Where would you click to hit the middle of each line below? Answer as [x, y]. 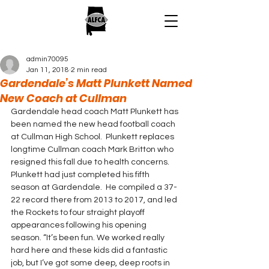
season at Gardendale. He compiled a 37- [94, 187]
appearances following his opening [80, 225]
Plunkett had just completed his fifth [81, 175]
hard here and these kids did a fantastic [90, 250]
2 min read [89, 70]
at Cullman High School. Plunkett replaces [93, 137]
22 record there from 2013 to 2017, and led [95, 200]
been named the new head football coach [94, 124]
